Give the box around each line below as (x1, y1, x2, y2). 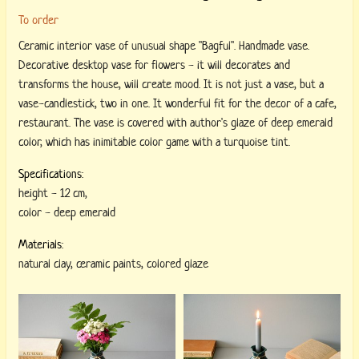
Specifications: (18, 166, 83, 183)
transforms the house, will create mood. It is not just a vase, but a (18, 76, 324, 93)
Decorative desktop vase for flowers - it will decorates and (18, 57, 290, 74)
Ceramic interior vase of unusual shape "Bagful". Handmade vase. (18, 38, 309, 54)
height (18, 185, 48, 202)
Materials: (18, 236, 63, 253)
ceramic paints (76, 256, 141, 272)
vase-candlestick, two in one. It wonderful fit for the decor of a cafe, (18, 95, 337, 112)
